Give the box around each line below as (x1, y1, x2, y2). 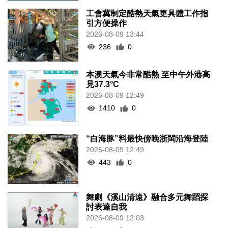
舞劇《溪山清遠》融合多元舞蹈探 (86, 192, 209, 202)
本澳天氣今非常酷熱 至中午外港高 (86, 70, 211, 79)
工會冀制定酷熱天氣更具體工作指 (86, 9, 209, 18)
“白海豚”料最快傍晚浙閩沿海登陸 (86, 134, 209, 143)
